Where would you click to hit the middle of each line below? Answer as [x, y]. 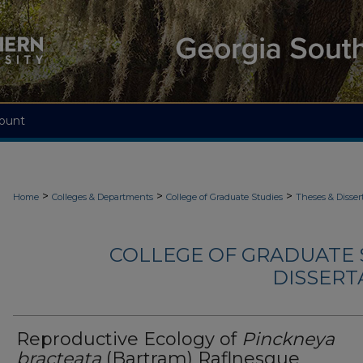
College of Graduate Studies [224, 197]
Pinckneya [288, 340]
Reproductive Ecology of [129, 340]
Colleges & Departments [102, 197]
